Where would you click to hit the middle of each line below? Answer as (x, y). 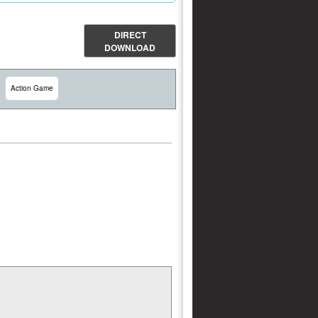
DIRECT (130, 34)
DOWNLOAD (130, 47)
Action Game (32, 88)
